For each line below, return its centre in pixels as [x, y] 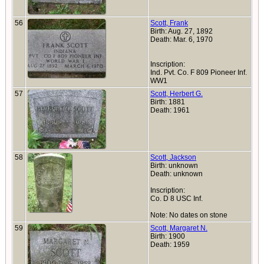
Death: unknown [176, 174]
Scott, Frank [169, 23]
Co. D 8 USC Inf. [176, 199]
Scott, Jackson [173, 157]
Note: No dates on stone [190, 215]
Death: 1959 [171, 245]
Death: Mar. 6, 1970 [181, 39]
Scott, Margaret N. [179, 228]
